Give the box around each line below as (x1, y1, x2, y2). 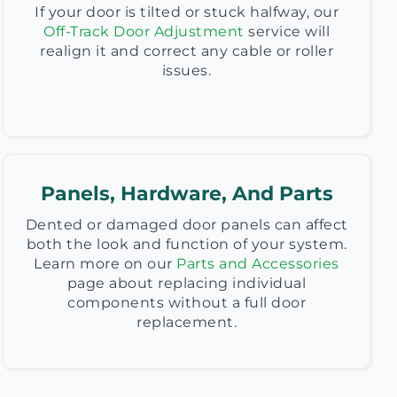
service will (244, 23, 331, 40)
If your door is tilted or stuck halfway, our (35, 4, 339, 20)
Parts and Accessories (176, 255, 339, 272)
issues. (161, 62, 212, 79)
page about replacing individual (66, 275, 307, 292)
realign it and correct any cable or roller (40, 43, 334, 59)
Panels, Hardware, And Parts (40, 182, 333, 206)
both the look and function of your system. (26, 236, 347, 253)
